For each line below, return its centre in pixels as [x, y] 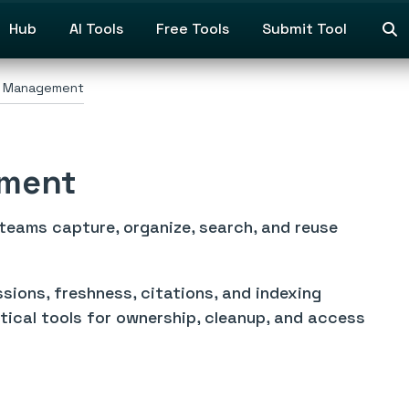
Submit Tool [304, 29]
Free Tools [193, 29]
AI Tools [96, 29]
